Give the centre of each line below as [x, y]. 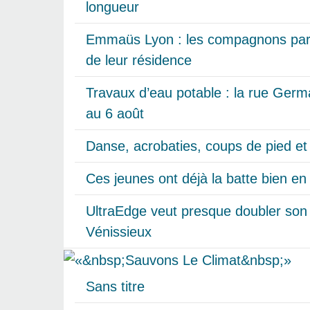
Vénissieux [119, 231]
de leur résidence [139, 60]
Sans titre [115, 286]
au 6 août [115, 113]
